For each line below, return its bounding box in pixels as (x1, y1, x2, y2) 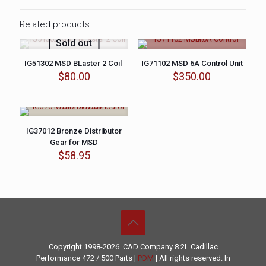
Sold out (56, 37, 93, 49)
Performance (36, 254, 80, 262)
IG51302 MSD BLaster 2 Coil (24, 59, 124, 68)
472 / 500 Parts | (80, 254, 138, 262)
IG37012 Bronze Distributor (26, 126, 122, 135)
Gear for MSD (50, 138, 99, 147)
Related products (20, 19, 90, 30)
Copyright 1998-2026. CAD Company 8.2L (48, 242, 191, 251)
